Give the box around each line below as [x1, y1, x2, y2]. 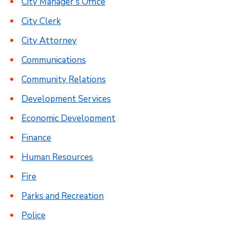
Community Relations [21, 74, 106, 85]
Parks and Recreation [21, 190, 104, 202]
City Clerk [21, 15, 61, 27]
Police [21, 210, 45, 221]
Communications [21, 54, 86, 66]
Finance [21, 132, 51, 144]
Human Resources [21, 151, 93, 163]
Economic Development [21, 112, 116, 124]
